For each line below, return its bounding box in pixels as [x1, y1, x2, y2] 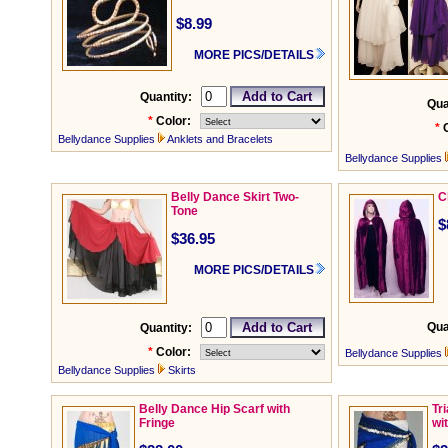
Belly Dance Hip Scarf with [139, 402, 290, 417]
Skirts [168, 364, 196, 377]
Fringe [139, 416, 175, 431]
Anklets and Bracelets [167, 133, 273, 146]
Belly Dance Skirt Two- [171, 190, 299, 205]
